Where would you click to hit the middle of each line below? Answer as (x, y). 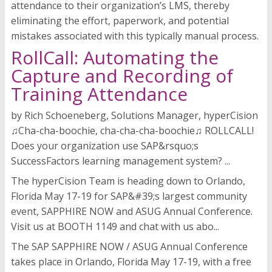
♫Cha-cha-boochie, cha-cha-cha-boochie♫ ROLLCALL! (132, 131)
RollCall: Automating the (115, 58)
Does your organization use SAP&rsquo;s (105, 146)
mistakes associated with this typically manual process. (135, 36)
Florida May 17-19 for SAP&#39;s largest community (129, 196)
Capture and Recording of (122, 76)
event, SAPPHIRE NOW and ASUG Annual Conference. (132, 212)
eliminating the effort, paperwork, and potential (120, 21)
